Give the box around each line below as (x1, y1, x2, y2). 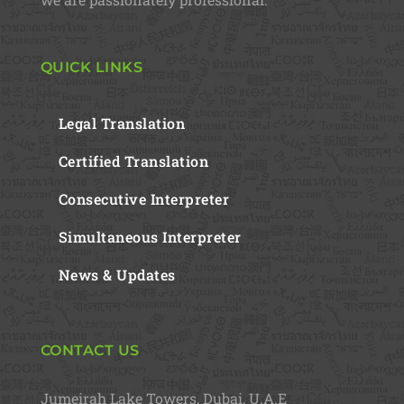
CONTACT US (40, 341, 140, 359)
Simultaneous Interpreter (58, 226, 242, 246)
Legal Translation (58, 113, 186, 133)
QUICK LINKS (40, 58, 143, 76)
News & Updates (58, 264, 176, 284)
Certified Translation (58, 151, 209, 170)
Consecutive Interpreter (58, 188, 230, 208)
